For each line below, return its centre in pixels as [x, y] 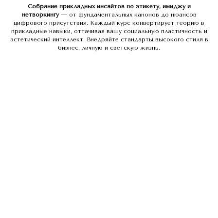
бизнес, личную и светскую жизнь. [109, 47]
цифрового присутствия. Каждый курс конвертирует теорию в [109, 23]
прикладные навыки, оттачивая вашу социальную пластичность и [109, 31]
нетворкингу [40, 14]
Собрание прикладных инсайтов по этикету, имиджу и [109, 6]
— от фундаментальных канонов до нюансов [127, 14]
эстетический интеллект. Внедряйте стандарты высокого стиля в [109, 39]
